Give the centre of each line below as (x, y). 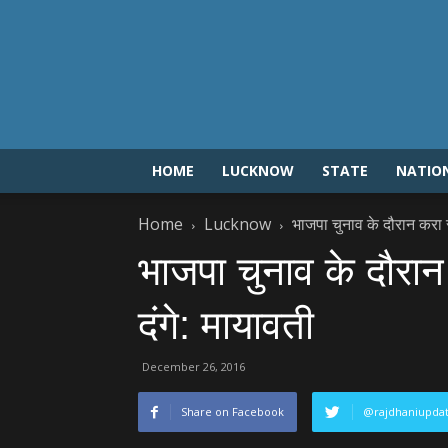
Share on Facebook (232, 411)
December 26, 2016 (193, 366)
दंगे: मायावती (226, 325)
